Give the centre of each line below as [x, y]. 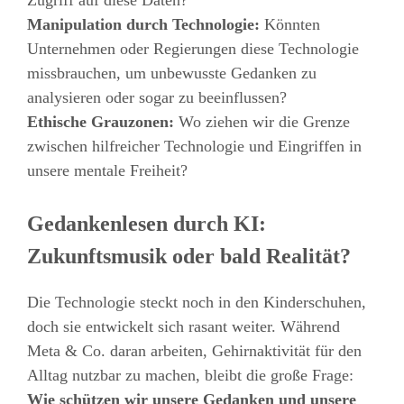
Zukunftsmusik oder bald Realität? [189, 256]
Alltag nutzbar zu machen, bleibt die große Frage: [190, 375]
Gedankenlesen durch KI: [147, 224]
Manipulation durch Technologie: [143, 24]
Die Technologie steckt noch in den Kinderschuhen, [197, 302]
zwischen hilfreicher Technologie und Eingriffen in [194, 146]
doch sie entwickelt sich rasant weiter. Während [184, 326]
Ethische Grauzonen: [101, 122]
